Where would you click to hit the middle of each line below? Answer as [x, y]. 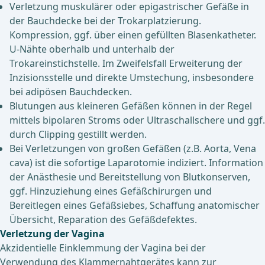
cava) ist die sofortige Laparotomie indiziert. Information [136, 163]
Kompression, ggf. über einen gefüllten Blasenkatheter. [133, 35]
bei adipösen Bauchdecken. [71, 92]
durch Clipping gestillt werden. [78, 135]
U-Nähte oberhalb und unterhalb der [92, 49]
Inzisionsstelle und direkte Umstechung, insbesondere [132, 78]
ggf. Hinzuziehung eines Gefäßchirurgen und [111, 191]
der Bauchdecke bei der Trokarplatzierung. [105, 21]
